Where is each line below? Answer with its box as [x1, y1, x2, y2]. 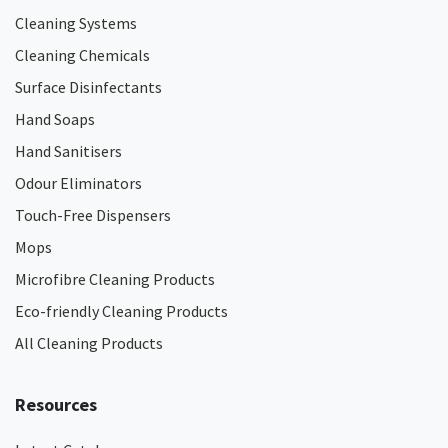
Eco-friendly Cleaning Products [15, 301, 228, 321]
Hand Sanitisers [15, 141, 122, 161]
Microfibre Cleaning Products [15, 269, 215, 289]
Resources [15, 393, 97, 416]
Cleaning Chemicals [15, 45, 150, 65]
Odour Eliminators [15, 173, 142, 193]
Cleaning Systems [15, 13, 137, 33]
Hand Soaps [15, 109, 95, 129]
